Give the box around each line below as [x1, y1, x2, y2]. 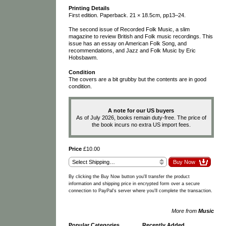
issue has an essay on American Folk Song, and [68, 40, 187, 47]
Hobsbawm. [68, 54, 98, 61]
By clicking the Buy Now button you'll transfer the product [68, 174, 190, 179]
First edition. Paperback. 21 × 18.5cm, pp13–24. [68, 12, 186, 18]
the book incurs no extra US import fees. [91, 121, 191, 128]
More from [171, 207, 198, 214]
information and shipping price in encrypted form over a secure [68, 181, 200, 186]
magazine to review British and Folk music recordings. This [68, 33, 213, 40]
